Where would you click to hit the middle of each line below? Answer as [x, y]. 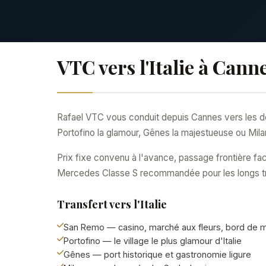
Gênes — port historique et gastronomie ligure [157, 254]
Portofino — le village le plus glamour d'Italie [153, 241]
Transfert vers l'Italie [112, 204]
